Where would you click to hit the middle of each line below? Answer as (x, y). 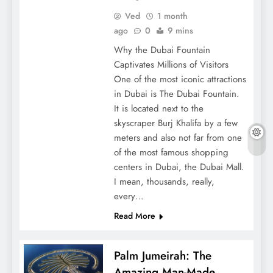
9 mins (180, 30)
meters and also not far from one (178, 137)
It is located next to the (158, 108)
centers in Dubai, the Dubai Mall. (179, 167)
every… (129, 196)
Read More (134, 215)
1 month (172, 16)
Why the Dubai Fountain (162, 50)
